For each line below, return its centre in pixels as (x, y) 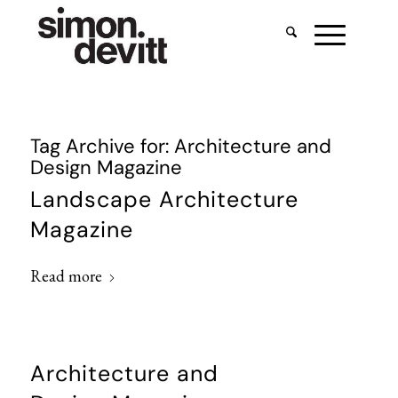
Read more (66, 275)
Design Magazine (106, 169)
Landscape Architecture (164, 201)
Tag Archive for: (102, 148)
